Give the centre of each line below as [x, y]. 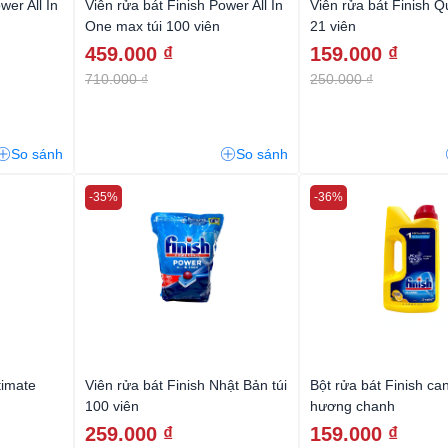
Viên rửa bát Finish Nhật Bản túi [186, 384]
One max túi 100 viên [152, 25]
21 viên [333, 25]
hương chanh [352, 405]
